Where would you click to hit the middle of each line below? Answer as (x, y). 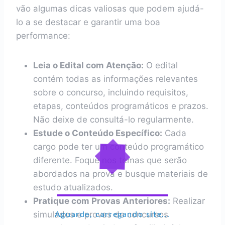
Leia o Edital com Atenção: (88, 65)
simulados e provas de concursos (101, 214)
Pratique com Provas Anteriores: (102, 201)
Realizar (188, 201)
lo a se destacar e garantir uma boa (88, 22)
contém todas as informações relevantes (116, 79)
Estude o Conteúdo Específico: (98, 133)
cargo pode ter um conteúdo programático (119, 147)
